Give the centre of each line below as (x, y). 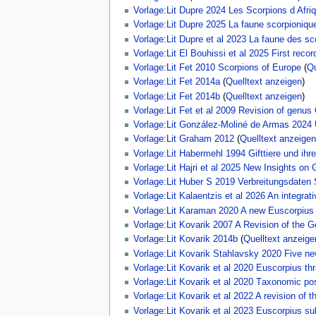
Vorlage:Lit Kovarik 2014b (185, 239)
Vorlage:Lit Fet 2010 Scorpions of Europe (217, 68)
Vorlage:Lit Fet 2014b (176, 96)
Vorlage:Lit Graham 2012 (183, 139)
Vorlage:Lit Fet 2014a (176, 82)
